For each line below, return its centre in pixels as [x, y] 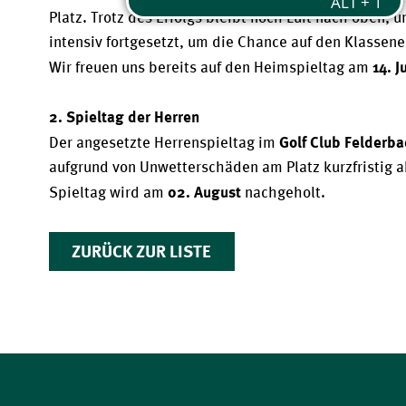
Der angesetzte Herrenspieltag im [164, 142]
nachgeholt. [283, 192]
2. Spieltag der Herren [126, 116]
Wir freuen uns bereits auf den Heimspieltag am [210, 67]
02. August [204, 191]
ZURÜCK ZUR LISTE [142, 251]
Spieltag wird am [108, 192]
